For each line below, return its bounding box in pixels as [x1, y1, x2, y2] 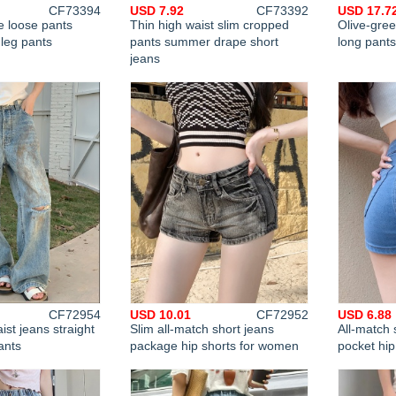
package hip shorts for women [130, 339, 299, 353]
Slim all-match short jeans [130, 322, 274, 336]
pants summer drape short [130, 34, 278, 49]
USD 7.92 [130, 4, 184, 18]
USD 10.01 [130, 308, 191, 322]
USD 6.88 [338, 308, 392, 322]
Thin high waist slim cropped [130, 18, 289, 32]
